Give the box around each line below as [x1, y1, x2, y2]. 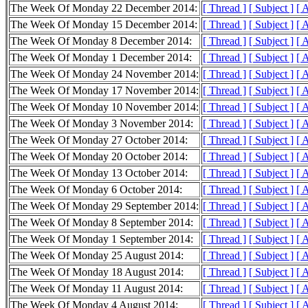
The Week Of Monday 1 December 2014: [10, 52, 192, 64]
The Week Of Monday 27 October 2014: [10, 134, 188, 146]
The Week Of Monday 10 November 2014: [10, 101, 199, 113]
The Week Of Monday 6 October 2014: [10, 184, 182, 196]
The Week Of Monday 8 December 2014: [10, 35, 192, 47]
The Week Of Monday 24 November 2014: [10, 68, 199, 80]
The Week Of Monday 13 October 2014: [10, 167, 188, 179]
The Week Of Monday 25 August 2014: [10, 250, 184, 262]
